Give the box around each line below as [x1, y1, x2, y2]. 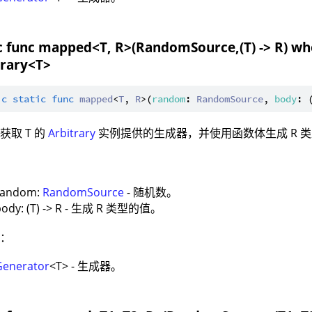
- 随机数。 [124, 185, 178, 201]
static [13, 93, 47, 106]
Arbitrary [48, 125, 96, 141]
